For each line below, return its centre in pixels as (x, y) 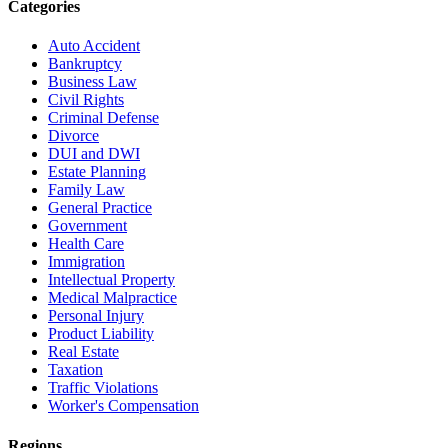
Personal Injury (96, 316)
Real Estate (83, 352)
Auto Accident (94, 46)
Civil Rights (86, 100)
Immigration (86, 262)
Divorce (73, 136)
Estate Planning (97, 172)
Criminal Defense (103, 118)
